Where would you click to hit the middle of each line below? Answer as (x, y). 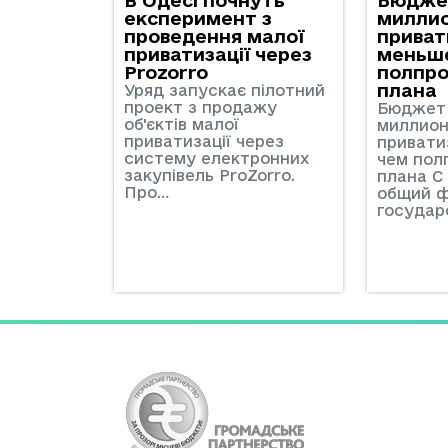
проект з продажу (200, 106)
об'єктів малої (181, 123)
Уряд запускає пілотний (224, 89)
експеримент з (198, 17)
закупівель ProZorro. (212, 174)
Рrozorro (166, 71)
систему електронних (216, 157)
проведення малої (214, 35)
